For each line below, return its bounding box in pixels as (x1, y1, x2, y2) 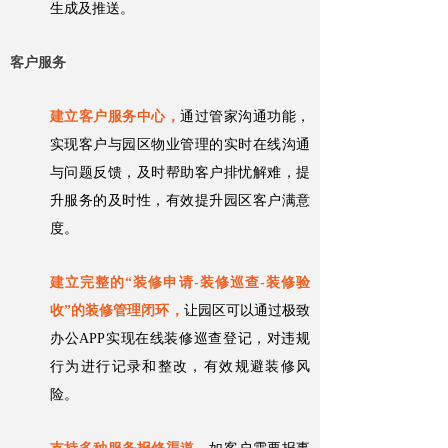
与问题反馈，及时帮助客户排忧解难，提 (50, 165, 310, 181)
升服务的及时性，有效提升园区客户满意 (50, 193, 310, 209)
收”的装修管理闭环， (50, 303, 184, 319)
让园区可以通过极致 (183, 303, 311, 319)
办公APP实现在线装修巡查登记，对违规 (50, 331, 310, 347)
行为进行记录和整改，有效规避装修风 (50, 359, 310, 375)
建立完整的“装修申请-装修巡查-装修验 (50, 275, 310, 291)
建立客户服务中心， (50, 109, 181, 125)
